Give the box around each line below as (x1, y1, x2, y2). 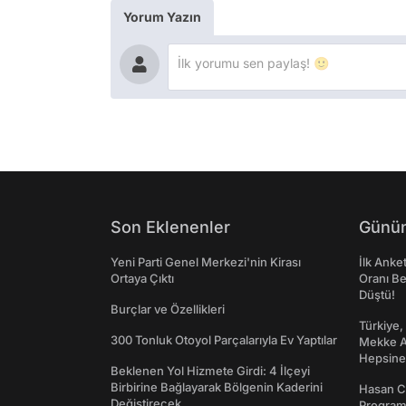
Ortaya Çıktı (111, 271, 174, 286)
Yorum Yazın (123, 9, 201, 25)
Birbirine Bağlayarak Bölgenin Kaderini (111, 380, 323, 395)
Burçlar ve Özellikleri (111, 302, 225, 317)
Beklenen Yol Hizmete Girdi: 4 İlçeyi (111, 363, 310, 379)
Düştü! (359, 287, 395, 303)
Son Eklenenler (111, 217, 230, 237)
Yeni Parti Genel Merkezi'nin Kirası (111, 255, 301, 270)
